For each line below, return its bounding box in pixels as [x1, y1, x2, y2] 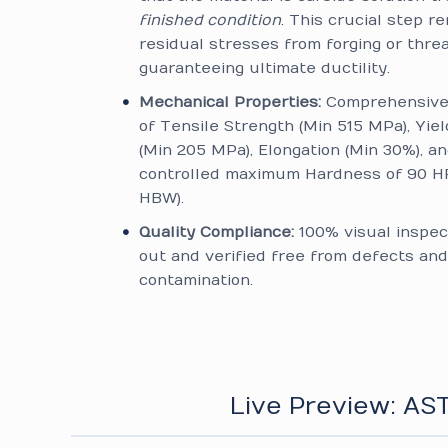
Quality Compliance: [139, 223, 295, 241]
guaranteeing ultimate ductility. [139, 59, 391, 77]
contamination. [139, 271, 254, 289]
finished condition [139, 11, 282, 29]
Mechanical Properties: [139, 93, 322, 111]
